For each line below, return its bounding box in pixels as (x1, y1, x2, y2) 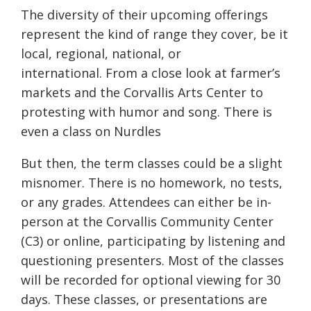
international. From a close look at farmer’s (21, 64, 280, 81)
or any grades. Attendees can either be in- (21, 193, 271, 210)
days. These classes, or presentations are (21, 290, 267, 308)
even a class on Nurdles (21, 122, 161, 140)
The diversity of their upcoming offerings (21, 6, 268, 23)
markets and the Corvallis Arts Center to (21, 83, 263, 101)
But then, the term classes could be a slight (21, 154, 283, 171)
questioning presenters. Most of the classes (21, 251, 284, 269)
